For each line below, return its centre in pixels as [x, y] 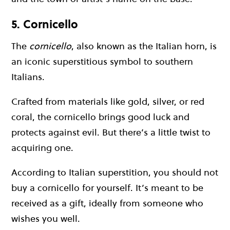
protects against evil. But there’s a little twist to [111, 132]
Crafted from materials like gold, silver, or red [108, 102]
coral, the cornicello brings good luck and [100, 117]
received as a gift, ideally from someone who [107, 203]
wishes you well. [46, 219]
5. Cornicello [45, 24]
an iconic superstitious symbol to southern [102, 62]
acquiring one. [42, 148]
